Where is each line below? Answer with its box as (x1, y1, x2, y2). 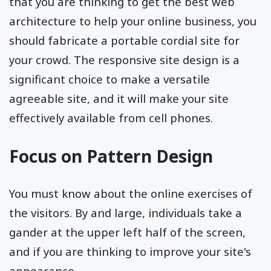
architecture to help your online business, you (9, 13, 256, 29)
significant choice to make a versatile (9, 71, 210, 87)
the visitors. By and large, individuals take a (9, 205, 242, 221)
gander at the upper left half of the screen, (9, 224, 246, 240)
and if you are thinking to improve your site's (9, 244, 251, 260)
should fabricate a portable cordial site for (9, 33, 240, 48)
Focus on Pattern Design (9, 145, 213, 168)
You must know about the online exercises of (9, 186, 252, 201)
